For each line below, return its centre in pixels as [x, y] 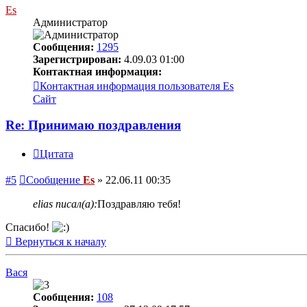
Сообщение [53, 180]
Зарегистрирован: [77, 59]
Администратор [70, 22]
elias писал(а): [65, 204]
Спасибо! [29, 228]
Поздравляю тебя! [139, 204]
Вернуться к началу [61, 242]
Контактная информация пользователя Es [137, 86]
